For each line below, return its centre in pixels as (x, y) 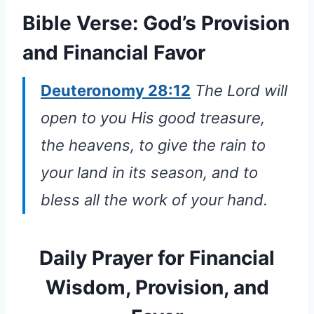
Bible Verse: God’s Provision (156, 23)
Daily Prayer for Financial (157, 258)
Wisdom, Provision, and (157, 287)
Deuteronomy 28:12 (116, 90)
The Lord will (241, 90)
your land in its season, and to (149, 172)
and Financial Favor (114, 52)
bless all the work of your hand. (154, 199)
